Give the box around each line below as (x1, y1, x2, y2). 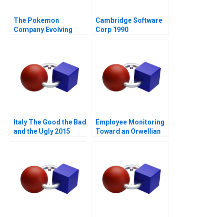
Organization (95, 137, 138, 145)
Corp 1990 (95, 26, 128, 34)
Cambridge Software (95, 16, 162, 25)
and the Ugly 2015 (14, 127, 70, 136)
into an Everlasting (14, 35, 73, 43)
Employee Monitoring (95, 118, 165, 126)
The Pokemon (14, 16, 59, 25)
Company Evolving (14, 26, 73, 34)
